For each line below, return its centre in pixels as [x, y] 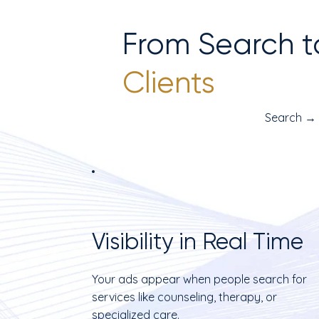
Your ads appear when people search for [199, 279]
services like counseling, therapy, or [184, 297]
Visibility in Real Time [197, 241]
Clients [169, 82]
